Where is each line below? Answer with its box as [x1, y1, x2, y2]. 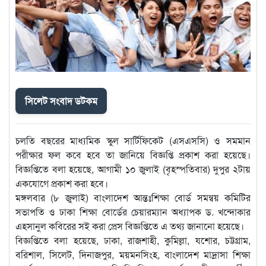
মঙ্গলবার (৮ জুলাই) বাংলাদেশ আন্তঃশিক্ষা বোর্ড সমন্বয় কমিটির [15, 190, 251, 204]
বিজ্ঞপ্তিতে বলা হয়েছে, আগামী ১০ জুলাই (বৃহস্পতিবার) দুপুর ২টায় [15, 161, 251, 176]
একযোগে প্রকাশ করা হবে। [15, 176, 108, 190]
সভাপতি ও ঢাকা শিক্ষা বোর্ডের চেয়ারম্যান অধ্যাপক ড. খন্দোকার [15, 204, 251, 218]
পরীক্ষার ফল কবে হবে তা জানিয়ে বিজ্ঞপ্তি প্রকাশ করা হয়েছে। [15, 147, 251, 161]
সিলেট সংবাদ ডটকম [25, 93, 97, 107]
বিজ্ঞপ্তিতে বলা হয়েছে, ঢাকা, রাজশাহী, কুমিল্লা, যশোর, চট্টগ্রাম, [15, 233, 251, 247]
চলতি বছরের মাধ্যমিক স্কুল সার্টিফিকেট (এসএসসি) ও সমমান [15, 133, 251, 147]
